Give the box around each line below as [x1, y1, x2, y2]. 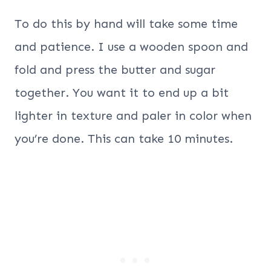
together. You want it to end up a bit [15, 85, 229, 100]
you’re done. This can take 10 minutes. [15, 131, 233, 146]
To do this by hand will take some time [15, 16, 238, 31]
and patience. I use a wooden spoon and [15, 39, 248, 54]
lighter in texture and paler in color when [15, 108, 252, 123]
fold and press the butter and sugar [15, 62, 215, 77]
